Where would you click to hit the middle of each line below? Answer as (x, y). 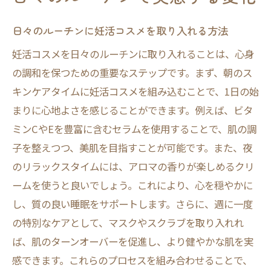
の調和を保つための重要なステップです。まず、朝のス (132, 73)
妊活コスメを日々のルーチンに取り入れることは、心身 (133, 54)
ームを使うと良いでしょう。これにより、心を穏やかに (132, 185)
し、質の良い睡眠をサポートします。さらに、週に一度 (132, 204)
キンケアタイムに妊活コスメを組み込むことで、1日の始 (135, 91)
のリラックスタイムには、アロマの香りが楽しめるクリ (133, 166)
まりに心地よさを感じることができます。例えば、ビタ (132, 110)
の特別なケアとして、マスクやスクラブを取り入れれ (128, 223)
